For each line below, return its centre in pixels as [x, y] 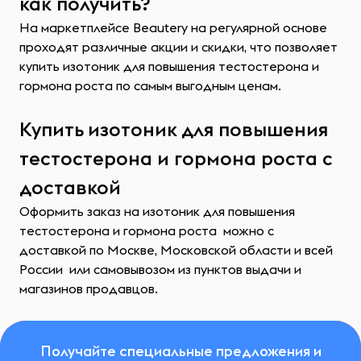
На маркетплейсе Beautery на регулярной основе [173, 27]
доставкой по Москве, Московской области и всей [176, 250]
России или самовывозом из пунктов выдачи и [160, 269]
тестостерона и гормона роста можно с [147, 230]
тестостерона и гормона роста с [176, 158]
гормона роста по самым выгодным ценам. [150, 85]
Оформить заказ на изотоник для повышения [157, 211]
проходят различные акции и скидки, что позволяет [178, 47]
